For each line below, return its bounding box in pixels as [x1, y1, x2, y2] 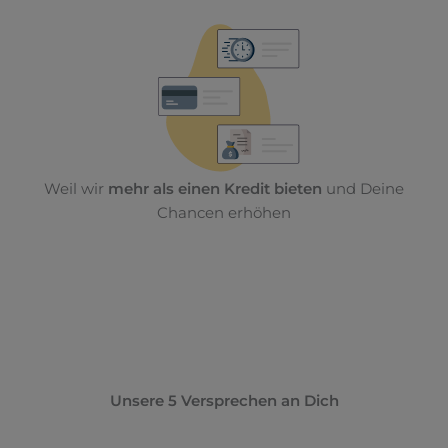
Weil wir [44, 180, 108, 199]
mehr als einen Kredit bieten [108, 180, 322, 199]
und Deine [322, 180, 404, 199]
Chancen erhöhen [157, 204, 291, 223]
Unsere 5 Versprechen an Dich [109, 392, 339, 411]
